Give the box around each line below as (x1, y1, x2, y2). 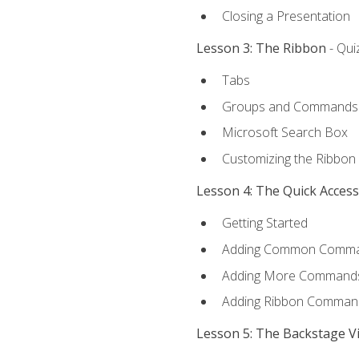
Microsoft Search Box (221, 123, 348, 142)
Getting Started (221, 214, 308, 232)
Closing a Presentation (221, 6, 350, 25)
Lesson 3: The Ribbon (196, 38, 326, 57)
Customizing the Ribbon (221, 149, 356, 167)
